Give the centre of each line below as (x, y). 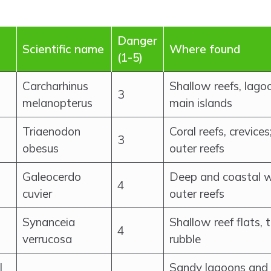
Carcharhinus (55, 86)
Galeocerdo (52, 177)
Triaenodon (51, 131)
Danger (137, 41)
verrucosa (47, 239)
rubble (185, 239)
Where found (205, 49)
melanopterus (57, 103)
